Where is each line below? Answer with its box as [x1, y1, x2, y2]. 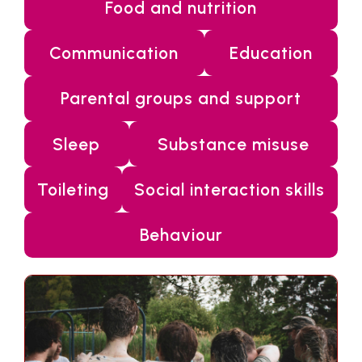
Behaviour [139, 225, 223, 246]
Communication [49, 43, 179, 64]
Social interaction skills [134, 179, 326, 200]
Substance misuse [157, 133, 309, 154]
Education [229, 43, 313, 64]
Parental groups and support [61, 88, 301, 109]
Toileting [36, 179, 109, 200]
